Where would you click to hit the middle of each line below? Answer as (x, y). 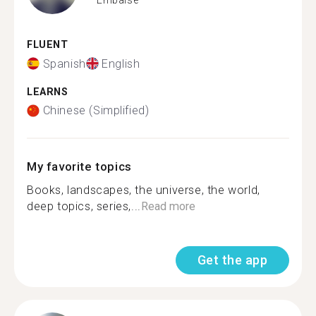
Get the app (232, 260)
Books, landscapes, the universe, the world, (144, 190)
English (121, 63)
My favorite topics (79, 166)
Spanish (64, 63)
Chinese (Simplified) (96, 110)
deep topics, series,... (84, 206)
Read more (168, 206)
